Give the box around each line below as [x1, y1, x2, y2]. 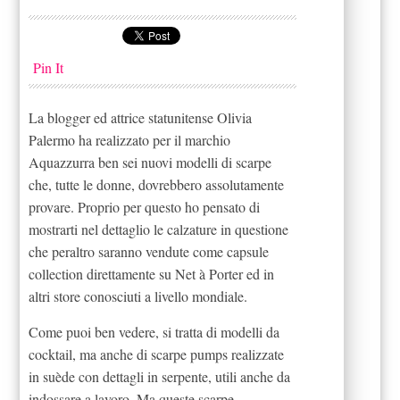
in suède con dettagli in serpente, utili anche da [29, 367, 291, 387]
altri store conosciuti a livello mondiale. [29, 287, 248, 306]
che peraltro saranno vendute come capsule [29, 242, 270, 262]
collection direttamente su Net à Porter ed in [29, 264, 275, 284]
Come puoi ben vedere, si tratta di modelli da [29, 322, 280, 342]
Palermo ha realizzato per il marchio [29, 130, 231, 150]
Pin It [33, 58, 64, 78]
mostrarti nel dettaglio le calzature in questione [29, 220, 289, 239]
